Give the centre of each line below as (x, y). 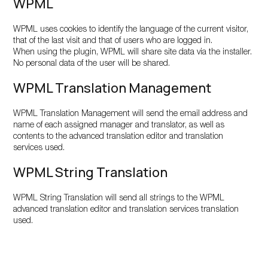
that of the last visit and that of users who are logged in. (113, 41)
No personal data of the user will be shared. (92, 64)
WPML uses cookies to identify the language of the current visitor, (131, 30)
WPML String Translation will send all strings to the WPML (119, 199)
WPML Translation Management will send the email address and (131, 114)
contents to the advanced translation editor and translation (118, 137)
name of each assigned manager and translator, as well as (119, 126)
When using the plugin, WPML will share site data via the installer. (133, 53)
